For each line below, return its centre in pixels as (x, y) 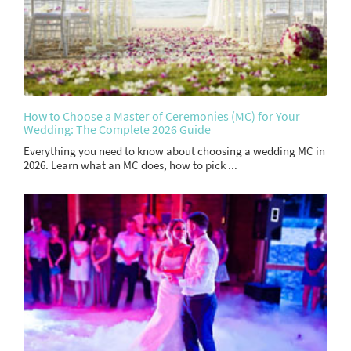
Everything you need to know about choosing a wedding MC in (174, 151)
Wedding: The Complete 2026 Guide (117, 129)
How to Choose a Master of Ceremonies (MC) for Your (162, 116)
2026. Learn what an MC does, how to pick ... (130, 165)
